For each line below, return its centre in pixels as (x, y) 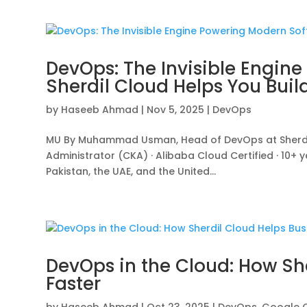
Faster (74, 284)
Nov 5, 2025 (176, 110)
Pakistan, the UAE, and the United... (131, 172)
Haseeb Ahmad (100, 110)
